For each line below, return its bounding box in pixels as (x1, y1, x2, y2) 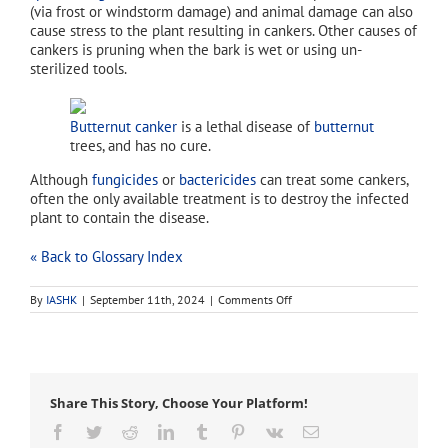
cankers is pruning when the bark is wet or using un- (30, 39, 362, 59)
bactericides (179, 169, 256, 189)
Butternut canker (70, 116, 177, 136)
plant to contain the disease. (30, 207, 209, 227)
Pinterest (245, 422, 299, 439)
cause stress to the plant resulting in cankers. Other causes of (30, 20, 417, 40)
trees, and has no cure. (70, 135, 211, 155)
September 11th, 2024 (90, 291, 205, 307)
